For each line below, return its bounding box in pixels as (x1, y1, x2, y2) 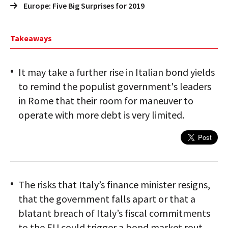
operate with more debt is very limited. (18, 108, 184, 121)
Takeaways (10, 33, 52, 43)
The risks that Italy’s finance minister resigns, (18, 178, 210, 191)
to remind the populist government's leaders (18, 80, 211, 93)
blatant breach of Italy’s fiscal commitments (18, 207, 210, 219)
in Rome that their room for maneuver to (18, 94, 193, 107)
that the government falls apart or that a (18, 192, 195, 205)
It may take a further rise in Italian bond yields (18, 66, 215, 78)
